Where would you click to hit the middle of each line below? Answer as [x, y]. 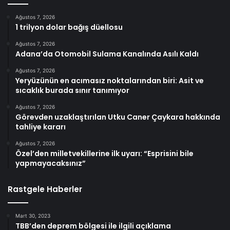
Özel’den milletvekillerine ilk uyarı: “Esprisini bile [104, 153]
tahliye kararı [41, 127]
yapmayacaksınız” [51, 163]
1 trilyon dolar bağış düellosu [69, 27]
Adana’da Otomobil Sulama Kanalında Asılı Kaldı [107, 54]
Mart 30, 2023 [33, 215]
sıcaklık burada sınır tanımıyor [72, 90]
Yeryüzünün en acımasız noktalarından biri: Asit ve [110, 80]
